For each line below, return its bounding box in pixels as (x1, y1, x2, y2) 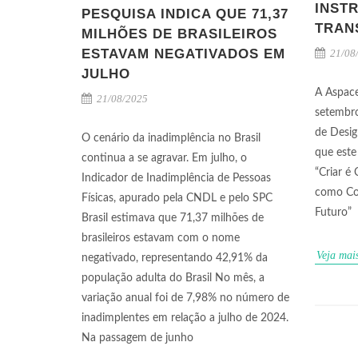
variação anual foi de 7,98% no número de (82, 292, 289, 304)
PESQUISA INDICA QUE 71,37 (82, 6, 288, 22)
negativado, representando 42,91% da (82, 253, 268, 264)
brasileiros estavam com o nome (82, 233, 240, 244)
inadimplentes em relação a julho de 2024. (82, 312, 288, 324)
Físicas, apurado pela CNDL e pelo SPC (82, 193, 272, 204)
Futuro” (315, 207, 352, 219)
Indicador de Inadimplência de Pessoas (82, 173, 271, 184)
